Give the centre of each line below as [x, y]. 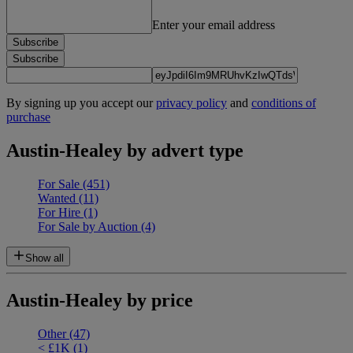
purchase [28, 117]
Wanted [58, 199]
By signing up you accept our [81, 103]
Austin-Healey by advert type [125, 151]
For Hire [61, 213]
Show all [45, 258]
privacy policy [191, 103]
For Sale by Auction [89, 227]
